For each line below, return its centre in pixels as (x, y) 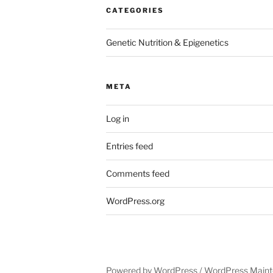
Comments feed (138, 174)
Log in (118, 119)
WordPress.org (135, 201)
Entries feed (129, 146)
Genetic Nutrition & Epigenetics (167, 43)
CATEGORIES (135, 11)
